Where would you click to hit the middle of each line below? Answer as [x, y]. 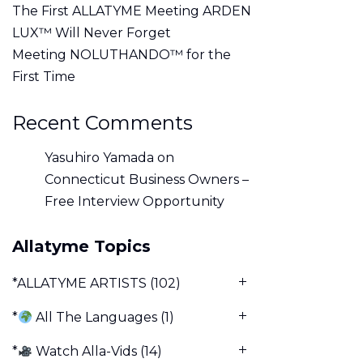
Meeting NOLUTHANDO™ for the [122, 55]
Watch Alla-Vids [85, 352]
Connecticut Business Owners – [147, 180]
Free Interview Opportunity [135, 202]
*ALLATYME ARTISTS [79, 284]
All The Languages [95, 318]
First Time [44, 77]
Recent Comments [102, 123]
